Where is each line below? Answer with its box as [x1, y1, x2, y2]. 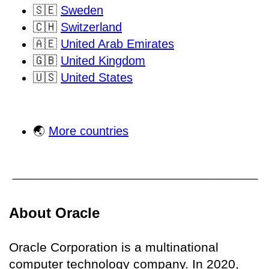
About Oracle [9, 204, 100, 221]
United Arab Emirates [61, 37, 174, 51]
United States [61, 71, 133, 85]
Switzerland [61, 20, 122, 34]
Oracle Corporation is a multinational [9, 240, 219, 254]
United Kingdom [61, 54, 145, 68]
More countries [49, 124, 128, 138]
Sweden [61, 4, 103, 17]
